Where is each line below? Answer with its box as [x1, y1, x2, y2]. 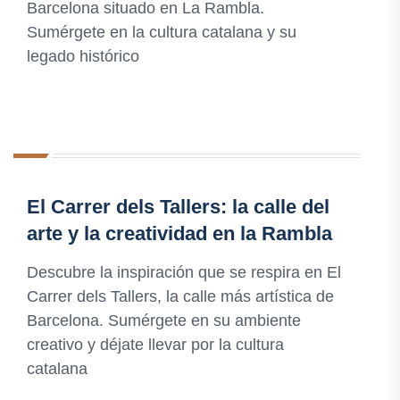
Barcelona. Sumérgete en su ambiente [27, 312, 301, 330]
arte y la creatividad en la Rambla [27, 222, 332, 246]
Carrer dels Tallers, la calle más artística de [27, 287, 334, 306]
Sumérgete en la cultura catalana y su [27, 23, 296, 42]
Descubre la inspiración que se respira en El [27, 263, 341, 282]
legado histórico [27, 47, 139, 66]
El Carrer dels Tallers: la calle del [27, 196, 329, 219]
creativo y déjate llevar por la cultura [27, 336, 284, 354]
